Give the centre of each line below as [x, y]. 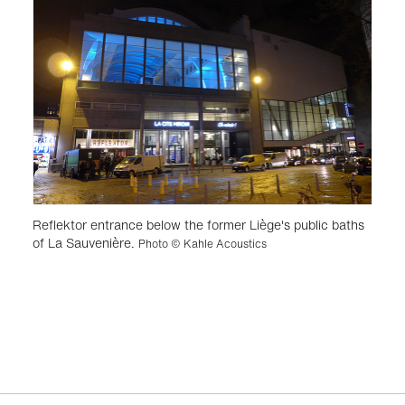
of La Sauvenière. [85, 242]
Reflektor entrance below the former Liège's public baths [198, 224]
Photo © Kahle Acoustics [202, 243]
